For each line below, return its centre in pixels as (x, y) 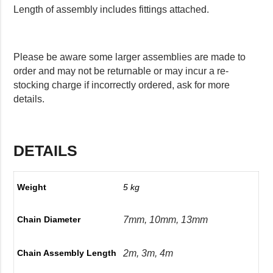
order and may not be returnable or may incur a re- (121, 71)
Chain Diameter (49, 220)
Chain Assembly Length (67, 253)
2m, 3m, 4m (148, 253)
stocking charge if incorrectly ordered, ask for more (122, 85)
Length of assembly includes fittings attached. (112, 10)
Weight (32, 187)
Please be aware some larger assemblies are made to (130, 57)
